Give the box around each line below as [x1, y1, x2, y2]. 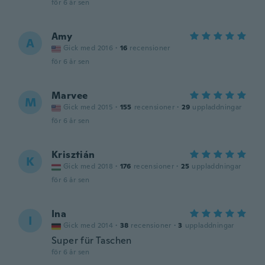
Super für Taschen [51, 234, 132, 247]
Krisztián [51, 148, 95, 161]
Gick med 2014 [63, 221, 114, 230]
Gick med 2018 [63, 161, 114, 171]
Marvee [51, 89, 88, 102]
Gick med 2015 [63, 102, 114, 112]
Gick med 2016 [63, 43, 114, 53]
